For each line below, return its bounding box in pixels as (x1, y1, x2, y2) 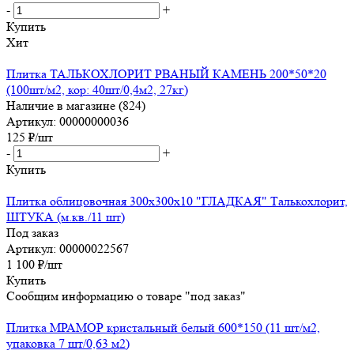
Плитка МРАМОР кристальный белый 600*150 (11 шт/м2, (6, 319, 320, 335)
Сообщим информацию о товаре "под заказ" (6, 288, 246, 303)
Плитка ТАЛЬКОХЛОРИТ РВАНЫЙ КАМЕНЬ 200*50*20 (6, 66, 326, 81)
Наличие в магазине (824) (6, 97, 145, 113)
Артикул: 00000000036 (6, 113, 129, 129)
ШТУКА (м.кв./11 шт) (6, 209, 125, 224)
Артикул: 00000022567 (6, 240, 129, 256)
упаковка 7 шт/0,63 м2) (6, 335, 130, 351)
